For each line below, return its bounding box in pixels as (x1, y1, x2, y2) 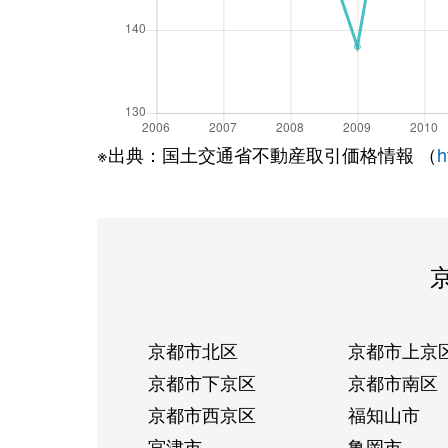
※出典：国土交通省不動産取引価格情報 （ (97, 140, 437, 167)
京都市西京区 (147, 400, 256, 427)
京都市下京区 (147, 368, 256, 395)
